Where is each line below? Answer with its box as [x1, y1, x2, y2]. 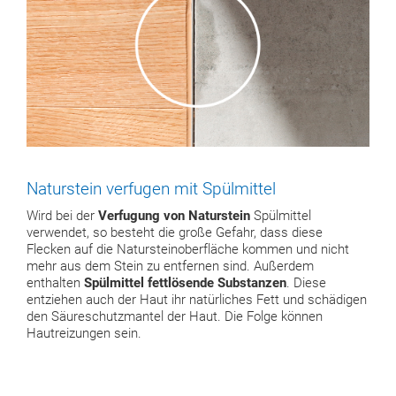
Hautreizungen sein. [27, 325, 141, 341]
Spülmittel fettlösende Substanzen [84, 275, 286, 291]
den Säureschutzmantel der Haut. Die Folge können [27, 308, 323, 324]
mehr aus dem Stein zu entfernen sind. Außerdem [27, 258, 314, 274]
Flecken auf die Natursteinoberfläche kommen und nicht [27, 241, 349, 257]
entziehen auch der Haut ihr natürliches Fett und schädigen [27, 292, 367, 308]
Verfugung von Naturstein [98, 208, 250, 224]
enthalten [27, 275, 84, 291]
